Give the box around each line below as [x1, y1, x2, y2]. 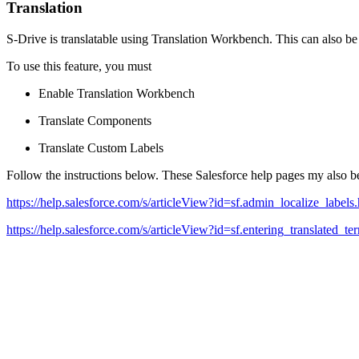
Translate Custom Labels [38, 140, 163, 155]
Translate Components [38, 113, 151, 127]
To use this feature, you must [6, 58, 151, 73]
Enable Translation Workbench [38, 86, 195, 100]
